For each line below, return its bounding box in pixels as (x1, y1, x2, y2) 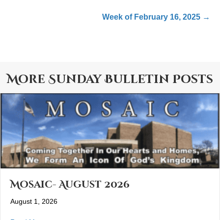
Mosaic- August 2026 (10, 178, 130, 192)
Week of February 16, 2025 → (102, 13, 210, 22)
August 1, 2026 (10, 197, 57, 206)
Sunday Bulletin (48, 72, 169, 88)
